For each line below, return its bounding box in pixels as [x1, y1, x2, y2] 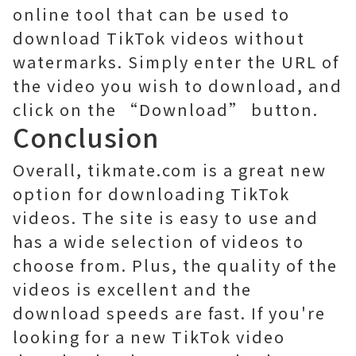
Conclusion [13, 118, 159, 155]
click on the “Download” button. [13, 98, 319, 121]
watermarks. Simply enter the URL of [13, 50, 339, 73]
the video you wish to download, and [13, 74, 342, 97]
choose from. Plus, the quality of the [13, 253, 338, 277]
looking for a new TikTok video [13, 325, 285, 348]
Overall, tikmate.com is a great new [13, 158, 327, 181]
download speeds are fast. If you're [13, 301, 326, 324]
